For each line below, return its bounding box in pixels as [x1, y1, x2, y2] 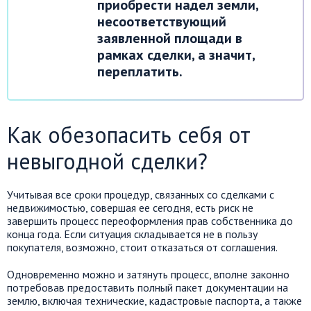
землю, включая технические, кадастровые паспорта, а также [7, 293, 302, 308]
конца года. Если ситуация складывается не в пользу [7, 226, 258, 241]
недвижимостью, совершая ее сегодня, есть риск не [7, 200, 253, 215]
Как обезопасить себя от [7, 119, 251, 149]
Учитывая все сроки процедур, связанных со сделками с [7, 187, 274, 201]
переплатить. [97, 62, 183, 81]
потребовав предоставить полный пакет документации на [7, 280, 288, 294]
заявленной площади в [97, 28, 242, 47]
